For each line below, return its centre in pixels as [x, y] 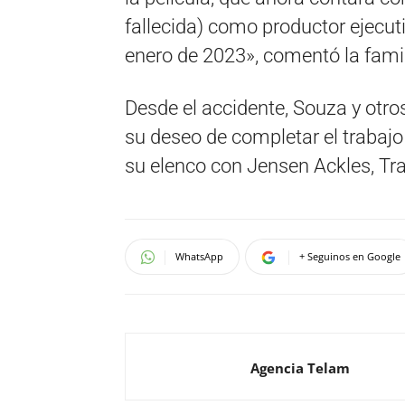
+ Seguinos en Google [350, 256]
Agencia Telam [300, 368]
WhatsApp [199, 256]
